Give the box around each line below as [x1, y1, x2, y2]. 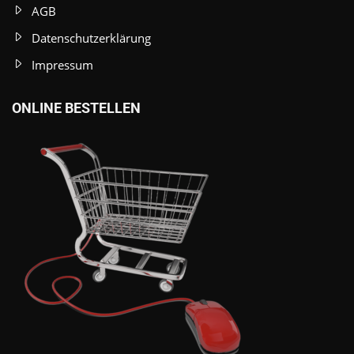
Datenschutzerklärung [32, 29, 151, 46]
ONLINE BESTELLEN [12, 99, 141, 116]
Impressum [32, 56, 93, 73]
